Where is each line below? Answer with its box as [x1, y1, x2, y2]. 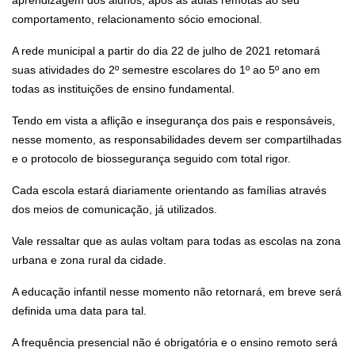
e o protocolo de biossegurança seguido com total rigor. [12, 152, 291, 166]
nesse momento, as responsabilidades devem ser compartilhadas [12, 133, 342, 147]
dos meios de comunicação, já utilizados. [12, 203, 217, 216]
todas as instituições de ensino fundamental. [12, 82, 235, 96]
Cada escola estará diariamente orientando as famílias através [12, 184, 326, 197]
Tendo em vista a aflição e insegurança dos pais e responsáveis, [12, 114, 335, 128]
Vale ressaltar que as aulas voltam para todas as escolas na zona [12, 235, 341, 248]
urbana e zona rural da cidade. [12, 254, 166, 267]
